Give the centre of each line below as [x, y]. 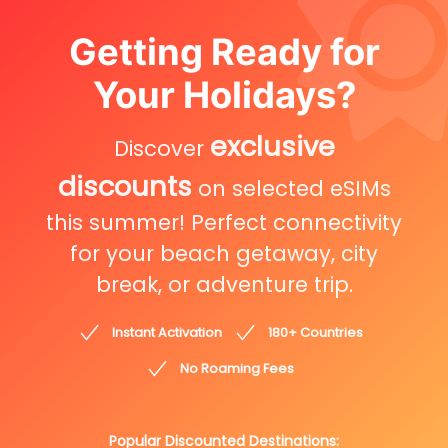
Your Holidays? [224, 95]
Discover [161, 149]
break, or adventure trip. [224, 285]
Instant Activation [166, 333]
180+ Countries [315, 333]
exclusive [272, 147]
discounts [124, 187]
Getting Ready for [224, 52]
